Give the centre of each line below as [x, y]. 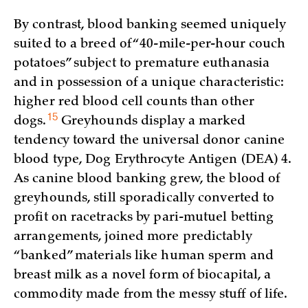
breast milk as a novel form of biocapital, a [143, 275]
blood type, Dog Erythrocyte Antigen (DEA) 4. [153, 160]
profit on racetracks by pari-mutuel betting [144, 218]
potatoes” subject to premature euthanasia [142, 64]
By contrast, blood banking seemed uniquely [150, 25]
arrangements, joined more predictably [133, 237]
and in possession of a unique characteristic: [149, 83]
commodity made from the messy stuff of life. [151, 295]
